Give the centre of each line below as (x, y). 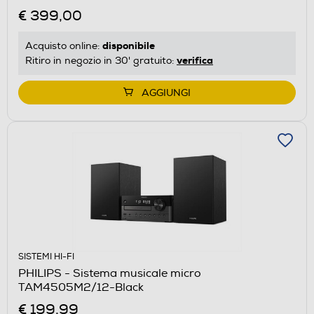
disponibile (129, 45)
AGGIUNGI (166, 93)
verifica (195, 60)
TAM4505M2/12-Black (81, 287)
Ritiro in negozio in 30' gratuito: (101, 60)
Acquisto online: (64, 46)
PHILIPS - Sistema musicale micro (110, 273)
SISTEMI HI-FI (46, 257)
